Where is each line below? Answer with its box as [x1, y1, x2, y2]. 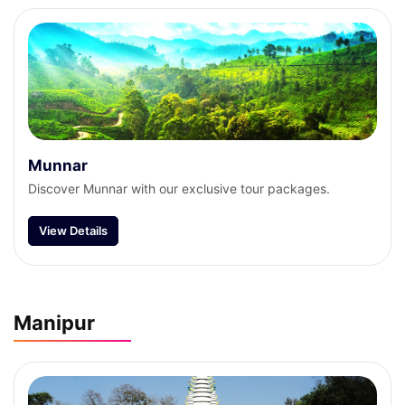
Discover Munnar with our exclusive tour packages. [131, 181, 330, 196]
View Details [39, 223, 108, 238]
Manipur [14, 311, 95, 334]
